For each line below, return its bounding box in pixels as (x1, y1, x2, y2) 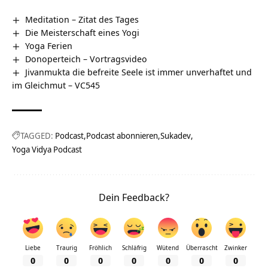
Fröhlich (89, 243, 112, 252)
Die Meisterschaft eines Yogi (25, 26, 140, 39)
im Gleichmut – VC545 (12, 79, 100, 92)
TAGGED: (20, 130, 53, 142)
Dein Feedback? (99, 190, 169, 205)
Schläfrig (121, 243, 147, 252)
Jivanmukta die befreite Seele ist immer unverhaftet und (25, 66, 252, 78)
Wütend (157, 243, 179, 252)
